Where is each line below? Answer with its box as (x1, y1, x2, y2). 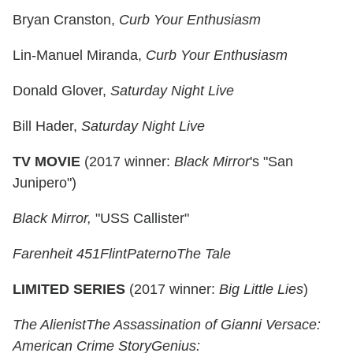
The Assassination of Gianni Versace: (86, 317, 321, 333)
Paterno (127, 246, 176, 262)
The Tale (176, 246, 231, 262)
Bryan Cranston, (13, 12, 119, 28)
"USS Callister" (91, 210, 189, 227)
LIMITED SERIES (13, 281, 129, 298)
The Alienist (13, 317, 86, 333)
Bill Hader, (13, 118, 81, 135)
